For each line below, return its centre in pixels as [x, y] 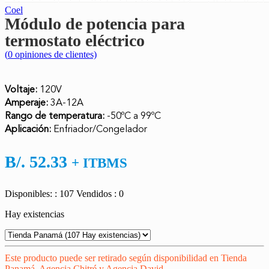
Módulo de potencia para [95, 23]
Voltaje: [22, 89]
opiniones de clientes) [55, 54]
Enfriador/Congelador [99, 129]
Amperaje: [26, 102]
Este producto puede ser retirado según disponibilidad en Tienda [126, 258]
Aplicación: [28, 129]
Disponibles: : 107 [39, 193]
